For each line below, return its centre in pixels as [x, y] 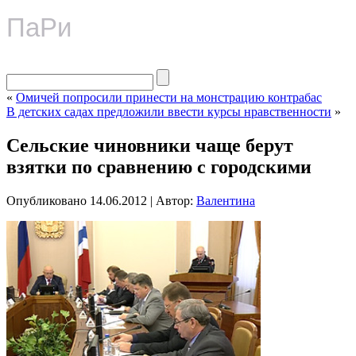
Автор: [174, 200]
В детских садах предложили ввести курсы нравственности [169, 112]
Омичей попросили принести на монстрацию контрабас [169, 97]
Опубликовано [46, 200]
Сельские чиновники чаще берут [150, 145]
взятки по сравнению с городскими [159, 166]
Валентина [226, 200]
